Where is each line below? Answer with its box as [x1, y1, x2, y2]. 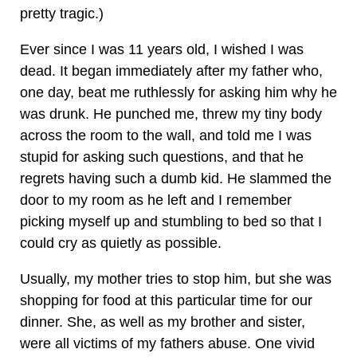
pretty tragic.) [20, 6, 104, 22]
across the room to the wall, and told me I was [20, 127, 312, 143]
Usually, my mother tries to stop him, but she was [20, 271, 331, 287]
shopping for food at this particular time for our [20, 292, 312, 308]
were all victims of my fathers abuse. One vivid [20, 335, 315, 351]
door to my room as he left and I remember [20, 192, 292, 208]
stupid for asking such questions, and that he [20, 149, 304, 165]
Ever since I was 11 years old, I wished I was [20, 41, 304, 57]
